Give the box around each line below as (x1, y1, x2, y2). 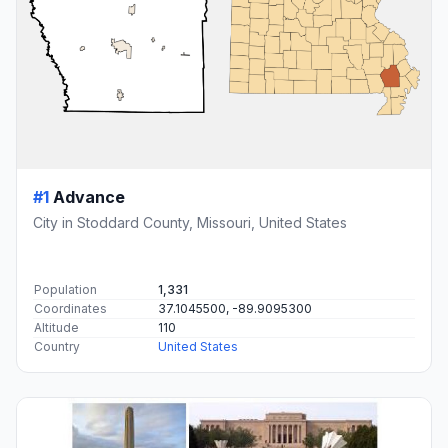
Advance (53, 187, 125, 208)
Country (34, 339, 80, 355)
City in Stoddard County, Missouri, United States (33, 214, 347, 232)
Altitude (34, 320, 79, 336)
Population (34, 282, 97, 298)
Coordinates (34, 301, 107, 317)
